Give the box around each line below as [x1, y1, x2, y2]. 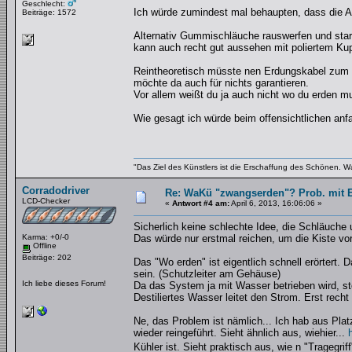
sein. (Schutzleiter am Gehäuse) [134, 268, 280, 280]
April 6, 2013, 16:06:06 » [229, 199, 322, 207]
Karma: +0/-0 [22, 233, 69, 241]
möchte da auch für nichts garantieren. [134, 77, 309, 89]
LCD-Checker [22, 196, 70, 205]
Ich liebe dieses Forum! [22, 278, 106, 288]
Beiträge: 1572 [22, 7, 76, 16]
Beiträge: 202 [22, 252, 71, 262]
